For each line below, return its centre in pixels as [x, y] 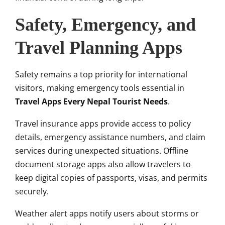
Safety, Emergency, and [105, 25]
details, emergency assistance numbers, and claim [110, 137]
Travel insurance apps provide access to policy [103, 124]
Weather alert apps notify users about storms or [107, 214]
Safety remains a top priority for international [101, 75]
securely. [32, 192]
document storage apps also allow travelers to [103, 164]
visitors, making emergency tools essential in [100, 88]
